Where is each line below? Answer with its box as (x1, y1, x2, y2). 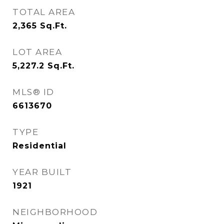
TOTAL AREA (12, 7, 75, 17)
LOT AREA (12, 47, 62, 57)
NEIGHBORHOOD (12, 207, 97, 217)
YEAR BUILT (12, 167, 71, 177)
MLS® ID (12, 87, 54, 97)
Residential (12, 141, 66, 150)
